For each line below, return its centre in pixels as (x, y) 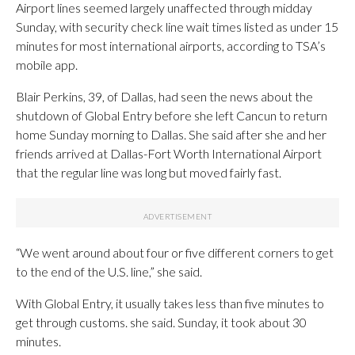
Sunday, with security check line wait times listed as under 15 (177, 26)
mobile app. (47, 64)
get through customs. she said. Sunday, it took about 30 (161, 322)
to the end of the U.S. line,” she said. (109, 271)
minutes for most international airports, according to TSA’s (171, 45)
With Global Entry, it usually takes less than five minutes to (170, 303)
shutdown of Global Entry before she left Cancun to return (172, 115)
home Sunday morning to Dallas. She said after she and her (171, 134)
